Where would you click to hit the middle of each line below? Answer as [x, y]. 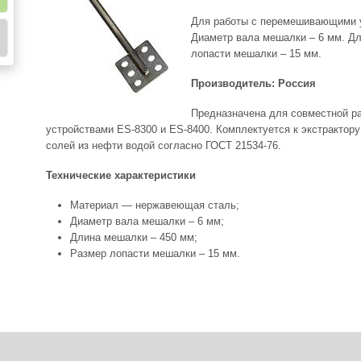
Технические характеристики [120, 175]
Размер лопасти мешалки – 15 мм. [155, 253]
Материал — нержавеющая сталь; [154, 205]
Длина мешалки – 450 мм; [133, 237]
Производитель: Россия [253, 83]
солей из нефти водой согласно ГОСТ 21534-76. [163, 145]
